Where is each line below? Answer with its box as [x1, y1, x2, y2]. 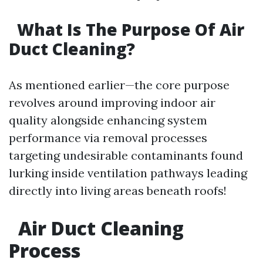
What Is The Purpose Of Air [13, 18, 244, 41]
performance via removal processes [9, 130, 207, 145]
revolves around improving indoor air [9, 95, 215, 110]
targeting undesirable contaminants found [9, 148, 243, 163]
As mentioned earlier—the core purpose [9, 77, 230, 92]
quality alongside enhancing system [9, 113, 207, 127]
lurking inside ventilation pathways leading [9, 166, 247, 180]
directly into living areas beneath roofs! [9, 183, 227, 198]
